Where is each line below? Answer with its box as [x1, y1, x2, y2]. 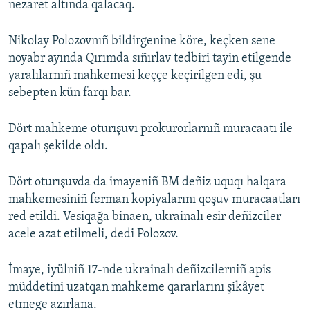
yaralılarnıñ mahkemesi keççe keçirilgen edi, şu [8, 69, 262, 83]
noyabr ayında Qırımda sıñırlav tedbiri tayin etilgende [8, 52, 291, 66]
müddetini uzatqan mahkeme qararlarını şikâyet [8, 281, 264, 295]
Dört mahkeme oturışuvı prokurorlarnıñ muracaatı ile [8, 122, 293, 136]
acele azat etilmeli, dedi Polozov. [8, 228, 179, 241]
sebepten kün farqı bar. [8, 86, 131, 100]
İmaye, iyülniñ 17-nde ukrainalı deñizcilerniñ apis [8, 264, 271, 277]
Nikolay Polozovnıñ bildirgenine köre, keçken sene [8, 35, 275, 48]
